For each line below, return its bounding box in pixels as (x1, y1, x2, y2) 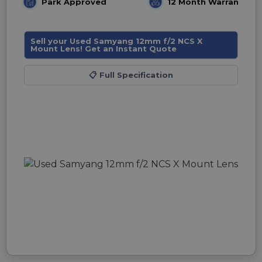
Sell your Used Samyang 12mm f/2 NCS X (30, 36, 202, 46)
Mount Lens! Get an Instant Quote (30, 44, 177, 53)
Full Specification (97, 70, 173, 80)
